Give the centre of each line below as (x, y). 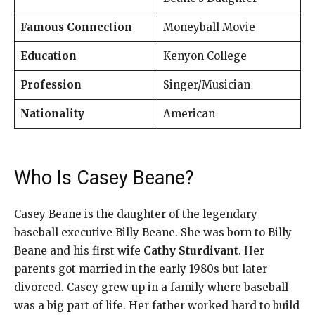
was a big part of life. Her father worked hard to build (157, 305)
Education (48, 56)
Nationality (52, 113)
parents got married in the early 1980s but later (141, 269)
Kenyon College (205, 56)
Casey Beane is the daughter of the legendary (136, 214)
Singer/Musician (206, 84)
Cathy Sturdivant (191, 250)
